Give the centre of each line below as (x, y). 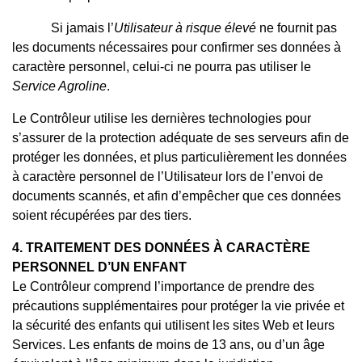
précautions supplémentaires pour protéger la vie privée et (178, 305)
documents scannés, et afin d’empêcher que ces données (177, 196)
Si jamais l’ (82, 27)
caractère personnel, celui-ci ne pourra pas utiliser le (162, 66)
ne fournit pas (297, 27)
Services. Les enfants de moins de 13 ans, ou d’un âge (168, 344)
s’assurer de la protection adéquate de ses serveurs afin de (181, 137)
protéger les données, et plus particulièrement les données (179, 157)
